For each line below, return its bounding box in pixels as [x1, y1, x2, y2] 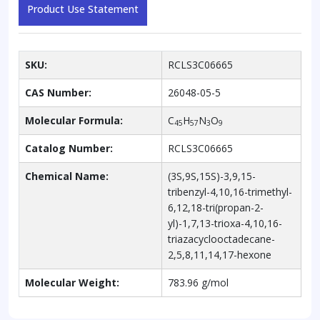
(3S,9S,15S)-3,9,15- [168, 169, 256, 183]
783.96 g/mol [168, 275, 229, 289]
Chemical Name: [25, 169, 109, 183]
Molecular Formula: [25, 113, 123, 127]
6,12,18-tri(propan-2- [168, 200, 264, 214]
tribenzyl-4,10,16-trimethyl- [168, 184, 292, 199]
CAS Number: [25, 85, 91, 99]
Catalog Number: [25, 141, 113, 155]
